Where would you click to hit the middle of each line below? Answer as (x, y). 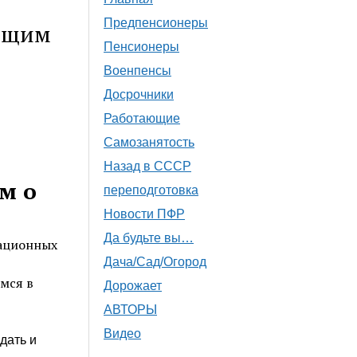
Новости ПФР (145, 214)
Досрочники (139, 94)
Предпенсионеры (156, 22)
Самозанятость (149, 142)
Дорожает (133, 285)
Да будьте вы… (149, 237)
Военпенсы (138, 70)
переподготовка (151, 190)
